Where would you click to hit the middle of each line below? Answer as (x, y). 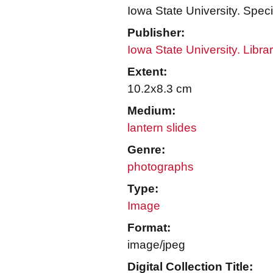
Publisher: (156, 33)
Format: (149, 228)
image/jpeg (156, 245)
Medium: (151, 111)
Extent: (147, 72)
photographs (161, 167)
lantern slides (162, 128)
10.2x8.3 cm (160, 89)
